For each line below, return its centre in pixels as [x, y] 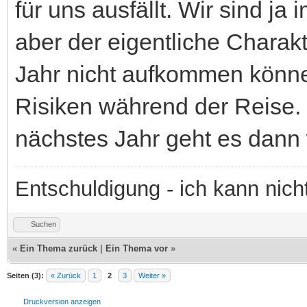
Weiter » [152, 275]
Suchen [44, 224]
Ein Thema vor [137, 248]
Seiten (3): [25, 275]
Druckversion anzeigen [62, 302]
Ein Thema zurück [59, 248]
